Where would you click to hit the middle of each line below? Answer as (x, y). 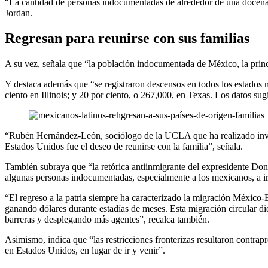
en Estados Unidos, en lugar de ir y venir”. (85, 251)
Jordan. (19, 13)
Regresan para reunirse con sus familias (127, 39)
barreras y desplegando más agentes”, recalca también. (107, 220)
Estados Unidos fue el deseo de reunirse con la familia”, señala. (124, 147)
